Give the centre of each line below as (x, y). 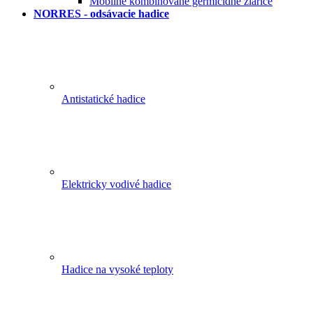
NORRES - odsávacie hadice (101, 14)
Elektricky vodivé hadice (116, 184)
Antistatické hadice (103, 99)
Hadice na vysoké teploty (117, 270)
